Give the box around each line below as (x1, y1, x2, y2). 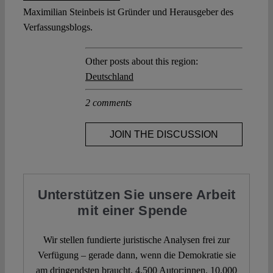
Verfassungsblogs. (23, 21, 93, 32)
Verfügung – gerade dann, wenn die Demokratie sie (37, 250, 236, 261)
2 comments (85, 97, 132, 108)
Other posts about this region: (85, 55, 198, 66)
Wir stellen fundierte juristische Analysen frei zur (43, 235, 230, 246)
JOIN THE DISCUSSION (110, 129, 218, 140)
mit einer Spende (77, 203, 196, 219)
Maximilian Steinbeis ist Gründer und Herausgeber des (23, 6, 233, 17)
